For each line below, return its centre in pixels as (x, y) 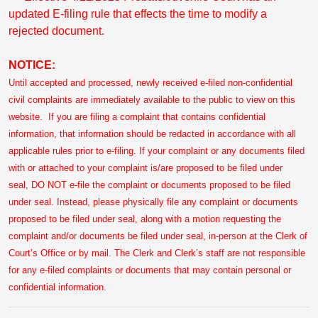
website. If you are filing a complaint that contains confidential (137, 117)
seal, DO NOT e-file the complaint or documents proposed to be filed (149, 185)
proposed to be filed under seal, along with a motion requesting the (145, 219)
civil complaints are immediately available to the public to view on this (152, 100)
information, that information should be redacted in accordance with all (152, 134)
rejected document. (58, 31)
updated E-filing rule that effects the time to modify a (138, 14)
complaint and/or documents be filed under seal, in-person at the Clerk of (158, 236)
